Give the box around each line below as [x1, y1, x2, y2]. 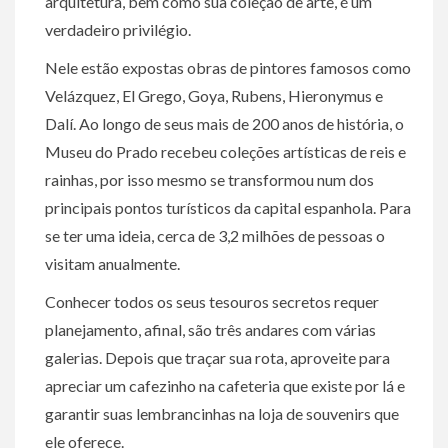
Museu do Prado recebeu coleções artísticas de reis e [45, 142, 406, 161]
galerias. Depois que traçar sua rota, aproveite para [45, 348, 390, 367]
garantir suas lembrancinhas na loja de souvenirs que [45, 404, 399, 423]
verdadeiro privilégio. [45, 20, 194, 39]
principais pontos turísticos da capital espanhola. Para [45, 198, 411, 217]
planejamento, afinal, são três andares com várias [45, 320, 376, 339]
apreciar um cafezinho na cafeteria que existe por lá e [45, 376, 405, 395]
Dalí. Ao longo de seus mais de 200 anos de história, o [45, 114, 404, 133]
